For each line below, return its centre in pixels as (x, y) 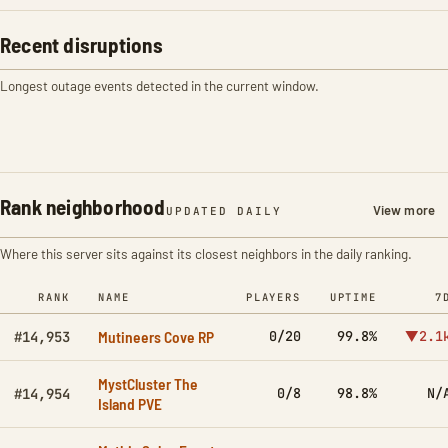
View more (403, 210)
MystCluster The (148, 383)
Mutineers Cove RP (156, 336)
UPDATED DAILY (224, 211)
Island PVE (130, 403)
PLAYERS (273, 297)
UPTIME (353, 297)
